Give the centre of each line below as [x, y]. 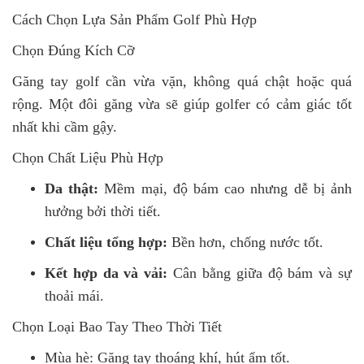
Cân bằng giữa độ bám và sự [260, 273]
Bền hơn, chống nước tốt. [245, 242]
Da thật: [72, 188]
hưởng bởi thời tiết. [103, 211]
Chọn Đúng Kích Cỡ [74, 50]
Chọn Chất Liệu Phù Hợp [88, 157]
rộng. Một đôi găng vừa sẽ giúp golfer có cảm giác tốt [182, 104]
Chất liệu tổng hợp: [106, 242]
